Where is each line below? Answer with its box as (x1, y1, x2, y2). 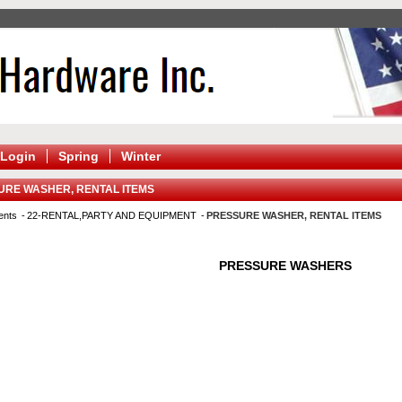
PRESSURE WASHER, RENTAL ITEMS (206, 210, 381, 221)
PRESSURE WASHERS (218, 258, 352, 273)
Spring (58, 149, 99, 163)
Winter (121, 149, 161, 163)
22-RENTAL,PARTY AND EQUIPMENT (27, 210, 199, 221)
